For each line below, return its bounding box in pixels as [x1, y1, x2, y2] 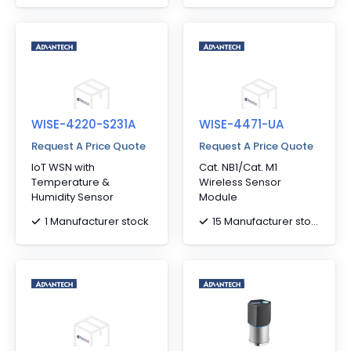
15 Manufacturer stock [212, 213, 311, 229]
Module [199, 190, 237, 204]
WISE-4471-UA [199, 116, 284, 132]
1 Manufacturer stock [45, 213, 149, 229]
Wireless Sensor [199, 175, 281, 190]
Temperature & [31, 175, 110, 190]
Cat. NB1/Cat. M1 [199, 160, 277, 175]
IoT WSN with [31, 160, 95, 175]
